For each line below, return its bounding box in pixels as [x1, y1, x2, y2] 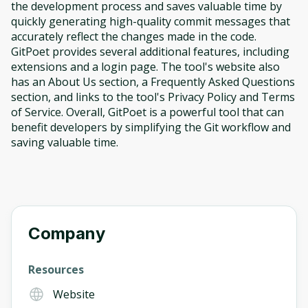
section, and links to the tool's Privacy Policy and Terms [11, 89, 295, 104]
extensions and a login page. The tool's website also [11, 59, 280, 74]
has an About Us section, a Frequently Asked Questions [11, 74, 295, 89]
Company [28, 223, 105, 243]
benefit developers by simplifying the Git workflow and [11, 120, 291, 135]
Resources [28, 262, 84, 277]
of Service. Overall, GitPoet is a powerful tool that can [11, 104, 284, 120]
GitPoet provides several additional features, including [11, 44, 289, 59]
